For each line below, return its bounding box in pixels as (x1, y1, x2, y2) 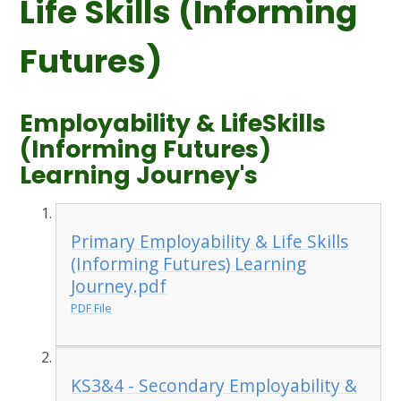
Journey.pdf (71, 274, 167, 298)
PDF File (71, 300, 113, 316)
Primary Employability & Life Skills (71, 229, 349, 253)
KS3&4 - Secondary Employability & (71, 372, 358, 397)
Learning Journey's (20, 158, 259, 192)
